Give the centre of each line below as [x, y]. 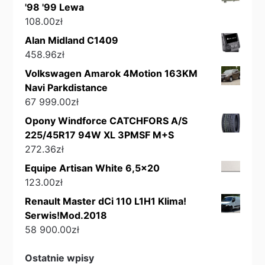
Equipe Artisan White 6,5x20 [93, 168]
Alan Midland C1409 [72, 41]
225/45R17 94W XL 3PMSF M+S [100, 135]
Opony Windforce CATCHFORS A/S [106, 121]
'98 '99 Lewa [55, 7]
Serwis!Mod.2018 [66, 216]
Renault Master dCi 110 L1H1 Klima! [106, 201]
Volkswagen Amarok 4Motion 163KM [112, 74]
